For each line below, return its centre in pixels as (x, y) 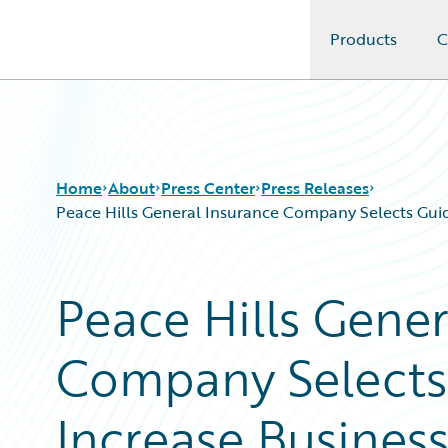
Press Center (208, 188)
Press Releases (315, 188)
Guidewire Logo (97, 51)
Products (363, 39)
